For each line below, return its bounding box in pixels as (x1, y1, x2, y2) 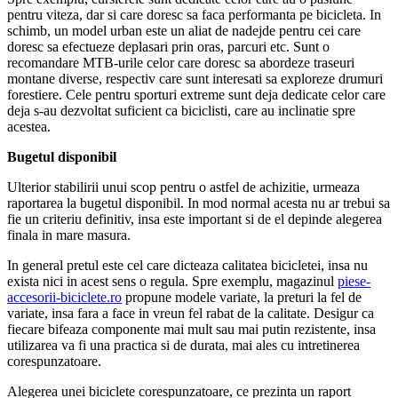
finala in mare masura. (7, 227, 131, 243)
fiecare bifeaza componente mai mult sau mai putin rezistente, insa (7, 321, 376, 337)
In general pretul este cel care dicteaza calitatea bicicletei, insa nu (7, 257, 368, 273)
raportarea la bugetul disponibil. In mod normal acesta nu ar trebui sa (7, 195, 390, 211)
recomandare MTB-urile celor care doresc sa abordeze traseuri (7, 54, 354, 70)
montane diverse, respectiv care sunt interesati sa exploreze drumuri (7, 70, 383, 86)
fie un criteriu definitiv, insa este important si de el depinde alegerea (7, 211, 382, 227)
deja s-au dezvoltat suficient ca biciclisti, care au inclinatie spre (7, 102, 355, 118)
